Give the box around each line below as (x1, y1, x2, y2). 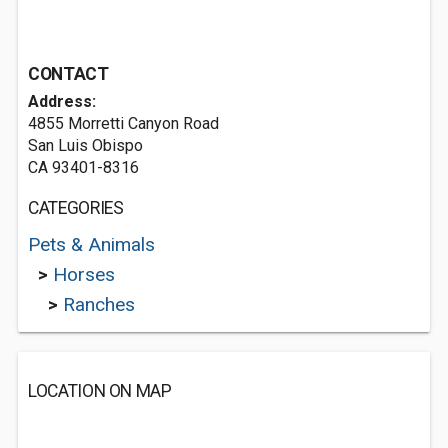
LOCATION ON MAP (28, 381, 172, 401)
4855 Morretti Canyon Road (28, 114, 219, 133)
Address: (28, 92, 96, 111)
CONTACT (28, 64, 109, 84)
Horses (53, 263, 115, 286)
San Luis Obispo (28, 136, 143, 155)
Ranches (63, 293, 135, 316)
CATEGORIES (28, 198, 124, 218)
